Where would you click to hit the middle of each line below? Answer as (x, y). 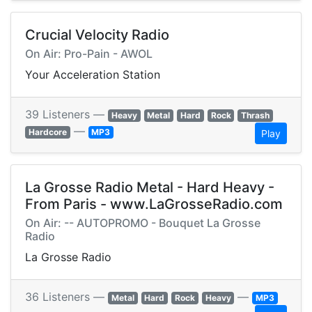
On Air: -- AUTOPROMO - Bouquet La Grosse (143, 223)
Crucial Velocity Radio (97, 35)
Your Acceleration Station (93, 75)
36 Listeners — (67, 297)
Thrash (256, 116)
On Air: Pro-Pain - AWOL (89, 54)
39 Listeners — (67, 115)
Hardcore (47, 132)
